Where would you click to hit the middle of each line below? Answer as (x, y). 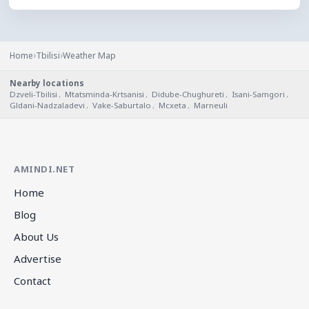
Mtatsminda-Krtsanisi (104, 94)
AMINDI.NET (44, 169)
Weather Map (89, 56)
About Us (36, 237)
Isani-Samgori (258, 94)
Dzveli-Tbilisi (33, 94)
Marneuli (211, 105)
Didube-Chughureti (188, 94)
